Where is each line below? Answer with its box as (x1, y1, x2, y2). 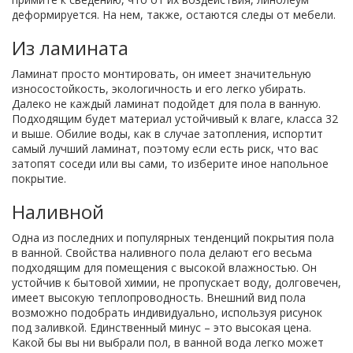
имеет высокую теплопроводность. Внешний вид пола (12, 290, 306, 305)
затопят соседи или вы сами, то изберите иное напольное (12, 156, 329, 171)
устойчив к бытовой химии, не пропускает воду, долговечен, (12, 275, 341, 290)
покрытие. (12, 171, 66, 186)
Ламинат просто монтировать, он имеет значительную (12, 66, 311, 81)
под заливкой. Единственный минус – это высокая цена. (12, 320, 311, 335)
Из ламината (12, 35, 128, 61)
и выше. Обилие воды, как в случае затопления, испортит (12, 126, 323, 141)
